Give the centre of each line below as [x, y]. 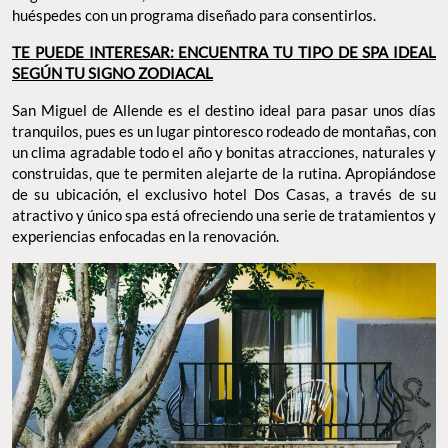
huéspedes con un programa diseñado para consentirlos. [194, 15]
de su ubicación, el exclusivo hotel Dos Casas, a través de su [224, 194]
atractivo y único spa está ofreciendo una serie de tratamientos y [224, 215]
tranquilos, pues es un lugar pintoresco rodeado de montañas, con [224, 131]
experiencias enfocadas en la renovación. [147, 236]
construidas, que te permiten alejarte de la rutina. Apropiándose [224, 173]
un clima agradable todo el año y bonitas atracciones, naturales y [224, 152]
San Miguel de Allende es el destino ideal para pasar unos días [224, 110]
